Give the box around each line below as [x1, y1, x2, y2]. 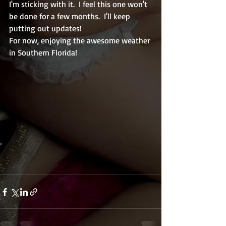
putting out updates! [9, 23, 84, 33]
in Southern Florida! [9, 47, 81, 58]
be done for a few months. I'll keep [9, 11, 132, 21]
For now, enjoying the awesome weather [9, 35, 152, 45]
